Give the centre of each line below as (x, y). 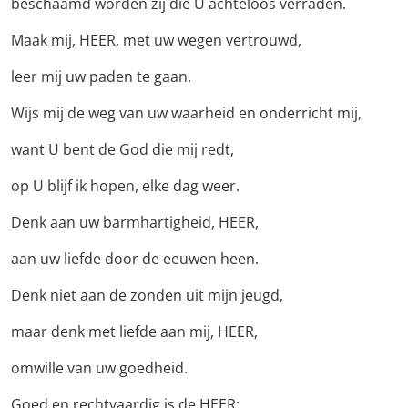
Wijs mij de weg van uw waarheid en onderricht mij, (186, 113)
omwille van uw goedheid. (99, 368)
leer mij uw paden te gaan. (101, 77)
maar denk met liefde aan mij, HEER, (134, 332)
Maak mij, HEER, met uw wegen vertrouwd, (156, 41)
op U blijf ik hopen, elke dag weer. (125, 186)
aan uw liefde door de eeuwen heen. (135, 259)
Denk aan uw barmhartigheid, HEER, (135, 223)
